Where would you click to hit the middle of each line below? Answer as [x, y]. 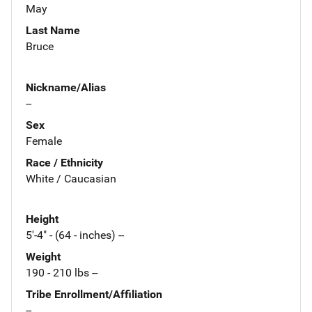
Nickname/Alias [66, 87]
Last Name [53, 30]
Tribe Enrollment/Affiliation [94, 295]
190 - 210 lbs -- [62, 273]
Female [44, 141]
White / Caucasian [71, 178]
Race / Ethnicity [64, 162]
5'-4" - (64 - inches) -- [75, 235]
